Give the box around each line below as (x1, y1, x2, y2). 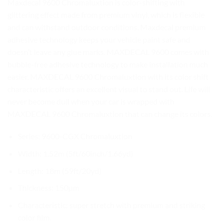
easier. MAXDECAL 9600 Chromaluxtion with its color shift (7, 71, 209, 81)
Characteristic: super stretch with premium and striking (17, 200, 205, 210)
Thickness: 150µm (17, 183, 79, 193)
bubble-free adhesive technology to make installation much (7, 59, 208, 69)
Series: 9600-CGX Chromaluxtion (17, 131, 132, 141)
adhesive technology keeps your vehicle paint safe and (7, 34, 190, 44)
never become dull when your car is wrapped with (7, 96, 174, 106)
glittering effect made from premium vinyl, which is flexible (7, 9, 205, 19)
